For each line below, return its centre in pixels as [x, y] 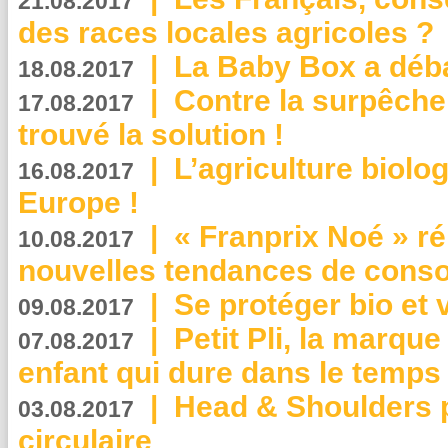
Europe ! [78, 202]
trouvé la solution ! [151, 134]
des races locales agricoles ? [226, 32]
